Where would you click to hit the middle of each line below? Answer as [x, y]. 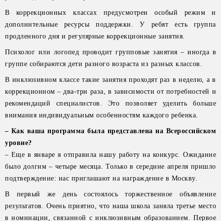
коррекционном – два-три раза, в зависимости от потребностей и [110, 92]
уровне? [18, 143]
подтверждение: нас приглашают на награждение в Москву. [101, 178]
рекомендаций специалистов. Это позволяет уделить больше [110, 103]
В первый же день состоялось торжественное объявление [110, 194]
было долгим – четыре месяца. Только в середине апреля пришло [110, 166]
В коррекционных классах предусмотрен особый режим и [110, 13]
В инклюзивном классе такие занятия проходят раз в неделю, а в [110, 80]
